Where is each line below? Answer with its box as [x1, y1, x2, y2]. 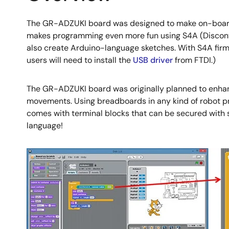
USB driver [133, 55, 173, 65]
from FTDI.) [173, 55, 216, 65]
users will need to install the [27, 55, 133, 65]
